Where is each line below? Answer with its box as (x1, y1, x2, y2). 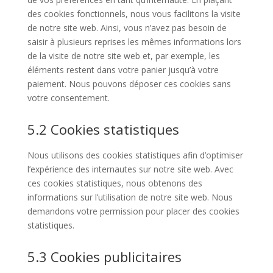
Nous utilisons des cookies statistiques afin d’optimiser (27, 149, 243, 161)
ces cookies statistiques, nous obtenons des (27, 177, 202, 189)
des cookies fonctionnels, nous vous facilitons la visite (27, 8, 241, 19)
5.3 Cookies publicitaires (27, 247, 182, 266)
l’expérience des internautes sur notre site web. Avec (27, 163, 233, 175)
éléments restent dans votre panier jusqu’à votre (27, 64, 219, 76)
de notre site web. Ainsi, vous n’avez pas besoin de (27, 22, 227, 34)
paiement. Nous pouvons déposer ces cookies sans (27, 78, 231, 90)
